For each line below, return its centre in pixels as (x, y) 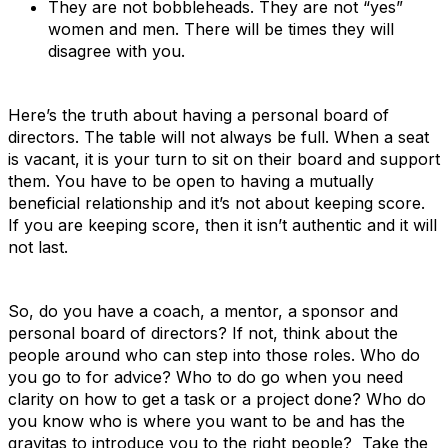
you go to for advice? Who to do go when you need (205, 377)
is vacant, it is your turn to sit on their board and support (224, 159)
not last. (38, 247)
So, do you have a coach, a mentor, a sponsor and (203, 311)
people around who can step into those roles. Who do (214, 355)
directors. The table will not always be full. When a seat (218, 137)
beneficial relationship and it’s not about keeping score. (216, 203)
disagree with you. (116, 51)
